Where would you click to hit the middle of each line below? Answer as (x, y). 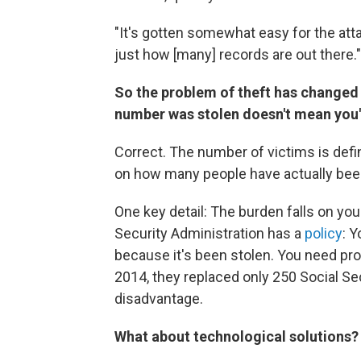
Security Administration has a (210, 233)
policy (324, 233)
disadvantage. (159, 299)
